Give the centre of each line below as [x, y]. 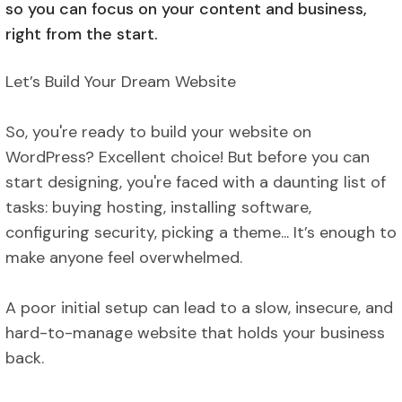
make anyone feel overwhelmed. [124, 257]
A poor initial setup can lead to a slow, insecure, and [199, 307]
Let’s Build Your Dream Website [121, 81]
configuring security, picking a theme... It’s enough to [201, 232]
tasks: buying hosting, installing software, [158, 207]
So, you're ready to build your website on [158, 131]
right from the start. [82, 34]
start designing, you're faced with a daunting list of [196, 182]
